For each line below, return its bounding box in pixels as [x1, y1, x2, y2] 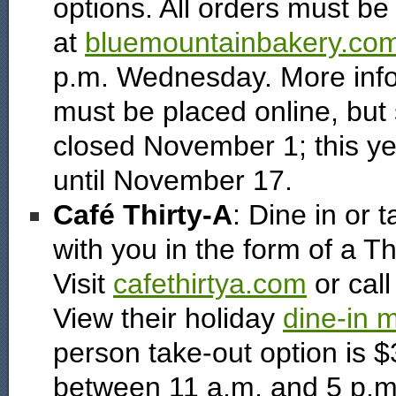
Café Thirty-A [53, 199, 232, 231]
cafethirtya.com [113, 268, 307, 300]
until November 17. [53, 164, 293, 196]
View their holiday [53, 302, 283, 334]
